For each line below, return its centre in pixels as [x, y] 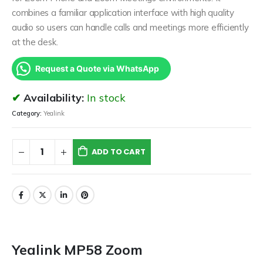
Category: [28, 113]
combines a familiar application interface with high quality [123, 12]
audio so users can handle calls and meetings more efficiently [130, 27]
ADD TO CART [118, 152]
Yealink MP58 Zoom [77, 250]
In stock [106, 98]
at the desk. [35, 42]
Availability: [55, 98]
